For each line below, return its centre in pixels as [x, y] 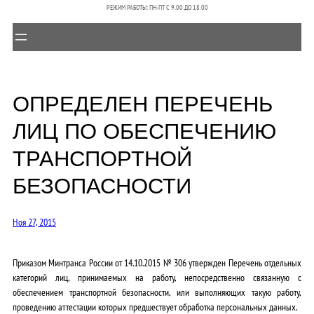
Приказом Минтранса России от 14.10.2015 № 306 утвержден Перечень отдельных [157, 262]
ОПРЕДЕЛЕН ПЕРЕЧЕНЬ [143, 104]
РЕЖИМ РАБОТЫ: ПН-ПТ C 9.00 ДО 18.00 [157, 8]
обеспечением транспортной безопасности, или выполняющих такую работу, [157, 292]
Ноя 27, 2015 [34, 221]
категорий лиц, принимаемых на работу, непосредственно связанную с [157, 277]
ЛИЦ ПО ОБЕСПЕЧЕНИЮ [144, 131]
